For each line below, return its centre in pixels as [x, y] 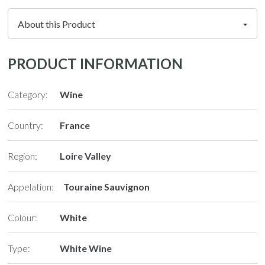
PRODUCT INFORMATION [96, 64]
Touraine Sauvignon [107, 186]
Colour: [23, 217]
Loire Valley [86, 156]
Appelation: [31, 186]
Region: [23, 156]
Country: [26, 125]
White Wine [86, 248]
